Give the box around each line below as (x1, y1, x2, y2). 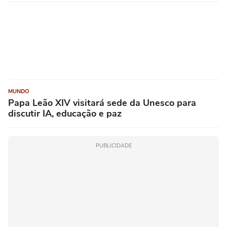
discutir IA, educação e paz (8, 107, 122, 120)
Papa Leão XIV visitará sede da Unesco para (8, 97, 196, 109)
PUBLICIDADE (95, 142, 132, 150)
